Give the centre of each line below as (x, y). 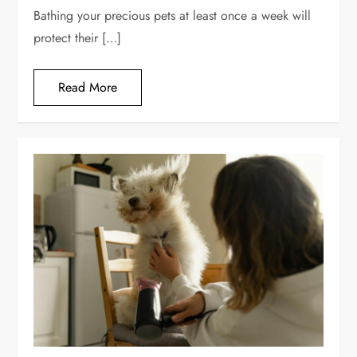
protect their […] (78, 38)
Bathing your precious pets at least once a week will (173, 16)
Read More (88, 88)
